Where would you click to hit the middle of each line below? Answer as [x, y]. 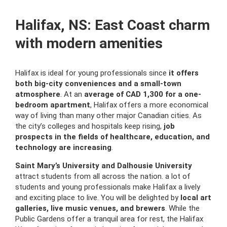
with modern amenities [89, 43]
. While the [182, 208]
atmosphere [38, 94]
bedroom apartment [53, 105]
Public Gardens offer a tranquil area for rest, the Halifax [109, 219]
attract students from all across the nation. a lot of [103, 176]
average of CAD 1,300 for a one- [143, 94]
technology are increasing [63, 147]
